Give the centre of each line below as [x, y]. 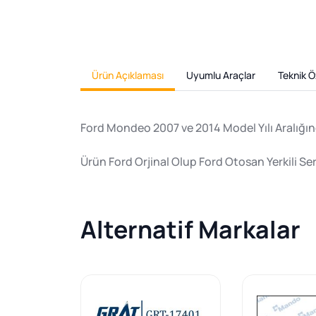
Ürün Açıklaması [128, 75]
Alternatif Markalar [190, 230]
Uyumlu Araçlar [221, 75]
